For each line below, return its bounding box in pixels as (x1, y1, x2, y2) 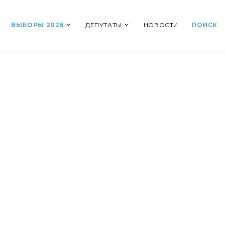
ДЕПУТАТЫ (85, 21, 122, 29)
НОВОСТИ (143, 21, 178, 29)
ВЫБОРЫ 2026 (11, 21, 64, 29)
